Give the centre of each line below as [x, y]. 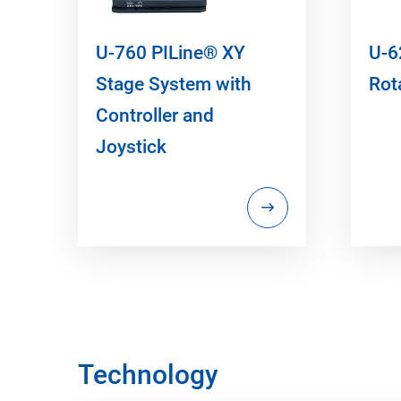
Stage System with [174, 84]
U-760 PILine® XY [171, 52]
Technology [148, 374]
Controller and [155, 115]
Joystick [131, 146]
